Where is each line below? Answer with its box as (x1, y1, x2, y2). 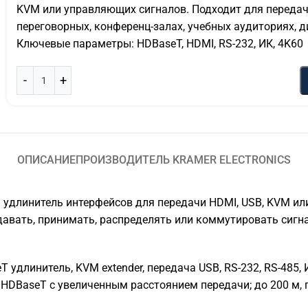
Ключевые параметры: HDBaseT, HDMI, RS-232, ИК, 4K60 (16, 37, 303, 50)
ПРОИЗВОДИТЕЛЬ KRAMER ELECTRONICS (76, 153, 291, 166)
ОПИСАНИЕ (17, 153, 76, 166)
